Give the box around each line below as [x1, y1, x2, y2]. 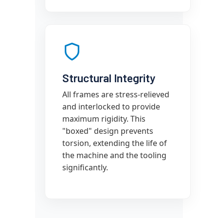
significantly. [62, 162, 108, 173]
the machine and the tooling [62, 150, 166, 161]
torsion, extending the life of [62, 138, 167, 148]
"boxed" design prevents [62, 126, 153, 136]
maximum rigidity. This [62, 113, 145, 124]
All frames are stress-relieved [62, 89, 169, 100]
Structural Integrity [62, 71, 155, 85]
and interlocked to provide [62, 101, 160, 112]
